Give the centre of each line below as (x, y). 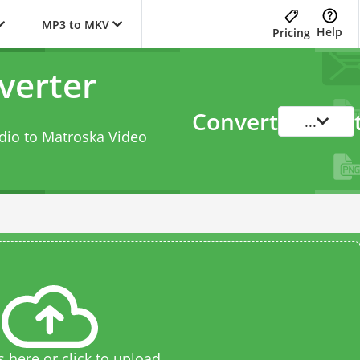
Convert (235, 121)
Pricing (291, 32)
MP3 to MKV (76, 24)
